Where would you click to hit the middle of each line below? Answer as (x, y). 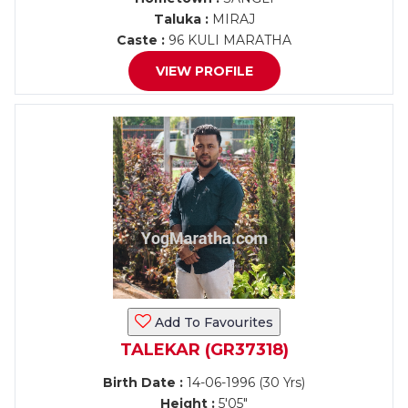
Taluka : (181, 19)
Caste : (141, 40)
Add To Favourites (212, 322)
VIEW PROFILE (204, 71)
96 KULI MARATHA (228, 40)
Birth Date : (143, 382)
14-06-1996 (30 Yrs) (244, 382)
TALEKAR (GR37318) (204, 350)
